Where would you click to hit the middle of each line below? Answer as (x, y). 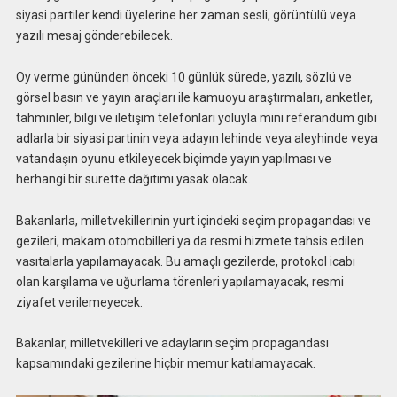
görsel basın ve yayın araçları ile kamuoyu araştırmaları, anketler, (194, 97)
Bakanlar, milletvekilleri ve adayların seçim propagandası (172, 343)
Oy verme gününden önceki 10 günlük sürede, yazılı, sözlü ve (183, 77)
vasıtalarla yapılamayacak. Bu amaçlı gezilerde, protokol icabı (185, 261)
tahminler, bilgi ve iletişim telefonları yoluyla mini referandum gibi (196, 117)
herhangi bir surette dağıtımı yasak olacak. (133, 179)
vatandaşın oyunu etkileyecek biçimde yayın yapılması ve (173, 158)
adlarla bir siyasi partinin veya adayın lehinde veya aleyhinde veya (196, 138)
